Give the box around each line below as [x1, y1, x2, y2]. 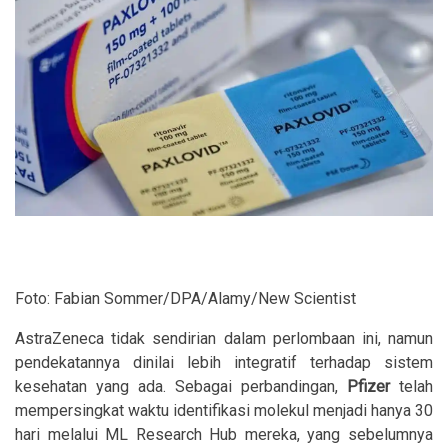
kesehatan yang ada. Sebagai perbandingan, [15, 377, 347, 397]
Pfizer [347, 377, 390, 397]
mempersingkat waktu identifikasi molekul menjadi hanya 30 [15, 401, 433, 421]
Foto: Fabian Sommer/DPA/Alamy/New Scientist [15, 289, 356, 309]
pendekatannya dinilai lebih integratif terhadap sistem [15, 353, 433, 373]
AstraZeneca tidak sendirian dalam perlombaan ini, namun [15, 329, 433, 349]
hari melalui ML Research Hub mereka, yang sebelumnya [15, 425, 433, 445]
